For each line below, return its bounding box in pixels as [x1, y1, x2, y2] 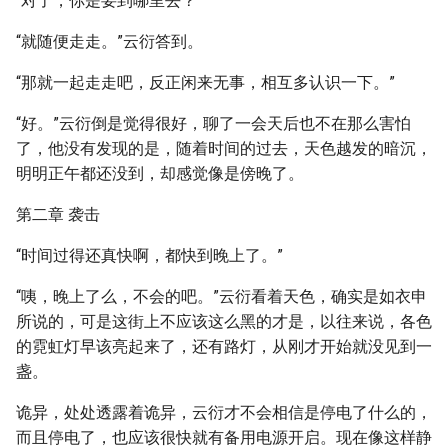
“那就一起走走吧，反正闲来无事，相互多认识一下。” [16, 73, 395, 92]
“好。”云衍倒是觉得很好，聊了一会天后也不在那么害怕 [16, 114, 411, 133]
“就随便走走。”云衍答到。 [16, 32, 203, 51]
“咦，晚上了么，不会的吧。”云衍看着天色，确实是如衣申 [16, 287, 427, 306]
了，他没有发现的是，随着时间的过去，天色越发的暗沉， [16, 139, 432, 158]
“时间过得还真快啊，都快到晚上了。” [16, 246, 283, 265]
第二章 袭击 [16, 205, 100, 224]
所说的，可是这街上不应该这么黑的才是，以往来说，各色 [16, 312, 432, 331]
